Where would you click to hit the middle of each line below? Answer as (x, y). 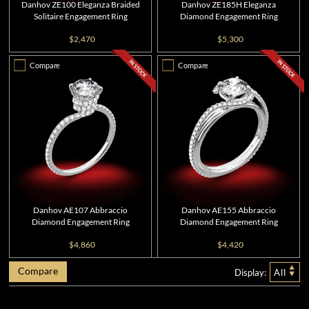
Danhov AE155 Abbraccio (229, 210)
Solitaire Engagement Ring (80, 16)
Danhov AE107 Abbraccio (80, 210)
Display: (250, 272)
